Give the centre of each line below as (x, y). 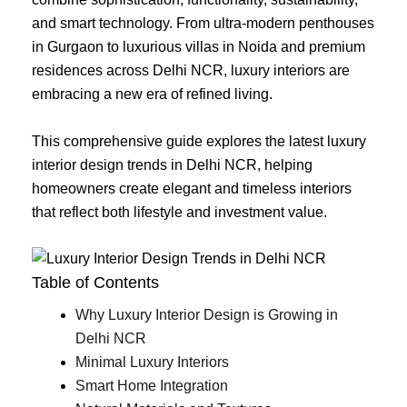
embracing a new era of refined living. (152, 94)
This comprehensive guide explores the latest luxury (199, 141)
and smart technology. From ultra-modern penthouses (203, 23)
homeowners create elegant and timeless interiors (192, 188)
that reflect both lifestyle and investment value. (179, 212)
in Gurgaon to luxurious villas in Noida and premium (199, 47)
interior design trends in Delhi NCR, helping (172, 164)
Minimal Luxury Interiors (152, 362)
